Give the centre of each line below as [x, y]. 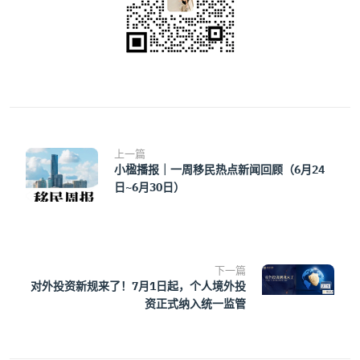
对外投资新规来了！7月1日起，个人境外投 [138, 286]
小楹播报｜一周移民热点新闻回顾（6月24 [219, 170]
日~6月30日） [149, 188]
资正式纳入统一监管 [195, 304]
